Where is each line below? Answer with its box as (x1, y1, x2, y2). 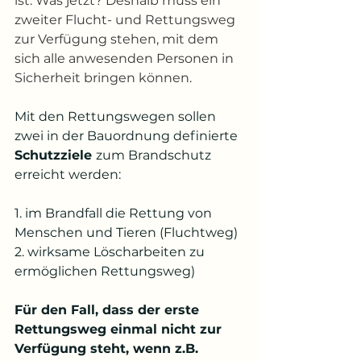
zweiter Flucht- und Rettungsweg (15, 12, 239, 27)
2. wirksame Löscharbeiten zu (15, 244, 208, 259)
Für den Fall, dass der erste (15, 302, 203, 317)
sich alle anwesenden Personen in (15, 51, 237, 66)
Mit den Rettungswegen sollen (15, 109, 219, 124)
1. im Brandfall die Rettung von (15, 205, 215, 221)
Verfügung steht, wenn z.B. (15, 341, 202, 356)
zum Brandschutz (96, 147, 214, 163)
